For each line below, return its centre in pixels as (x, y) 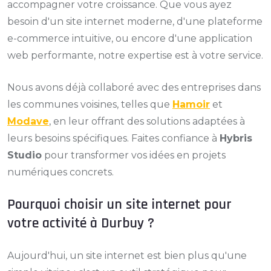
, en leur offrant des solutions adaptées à (147, 121)
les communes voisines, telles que (90, 104)
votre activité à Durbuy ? (81, 223)
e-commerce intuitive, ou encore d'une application (130, 38)
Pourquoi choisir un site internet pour (119, 204)
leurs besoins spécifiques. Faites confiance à (113, 138)
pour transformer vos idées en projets (134, 155)
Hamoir (191, 104)
